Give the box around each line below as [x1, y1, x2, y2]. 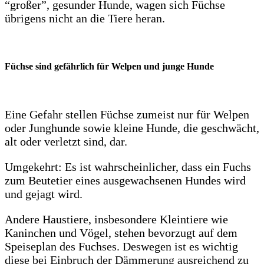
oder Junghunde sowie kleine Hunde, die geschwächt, [5, 121, 259, 135]
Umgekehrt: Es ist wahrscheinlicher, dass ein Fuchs [5, 160, 251, 174]
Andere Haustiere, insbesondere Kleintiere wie [5, 213, 228, 226]
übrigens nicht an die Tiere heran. [5, 11, 165, 25]
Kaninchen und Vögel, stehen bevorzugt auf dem [5, 226, 237, 240]
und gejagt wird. [5, 187, 82, 201]
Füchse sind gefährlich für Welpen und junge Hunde [5, 61, 214, 72]
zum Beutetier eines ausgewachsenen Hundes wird [5, 174, 246, 187]
